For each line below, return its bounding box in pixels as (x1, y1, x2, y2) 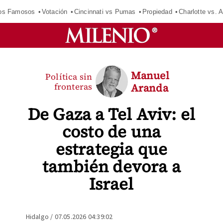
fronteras (54, 80, 93, 93)
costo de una (62, 120, 161, 143)
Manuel (130, 68, 169, 83)
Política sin (45, 70, 93, 83)
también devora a (42, 155, 181, 178)
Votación (41, 7, 68, 15)
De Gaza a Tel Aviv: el (27, 103, 196, 125)
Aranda (130, 80, 168, 95)
